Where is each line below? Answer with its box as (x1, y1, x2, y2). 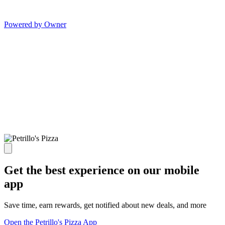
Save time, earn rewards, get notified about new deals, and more (4, 200, 206, 209)
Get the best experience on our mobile (4, 163, 199, 177)
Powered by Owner (4, 20, 66, 29)
